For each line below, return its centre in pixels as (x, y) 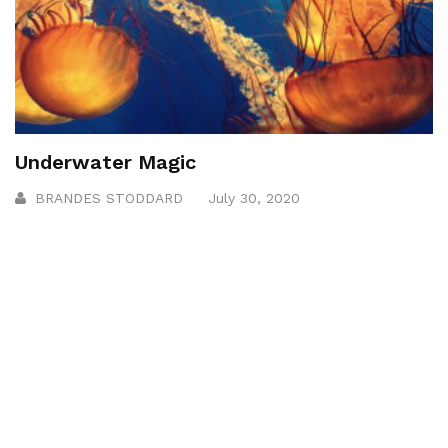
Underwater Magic (105, 162)
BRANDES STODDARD (109, 198)
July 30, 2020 (254, 198)
